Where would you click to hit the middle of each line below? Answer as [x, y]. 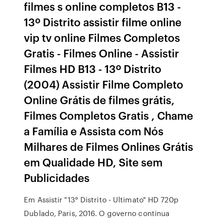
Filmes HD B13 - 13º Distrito [93, 68]
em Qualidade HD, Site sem [93, 162]
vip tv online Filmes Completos [102, 37]
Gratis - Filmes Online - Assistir [102, 53]
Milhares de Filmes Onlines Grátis [109, 146]
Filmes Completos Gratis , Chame [109, 115]
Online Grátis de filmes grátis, [100, 100]
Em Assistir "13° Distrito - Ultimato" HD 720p [101, 200]
